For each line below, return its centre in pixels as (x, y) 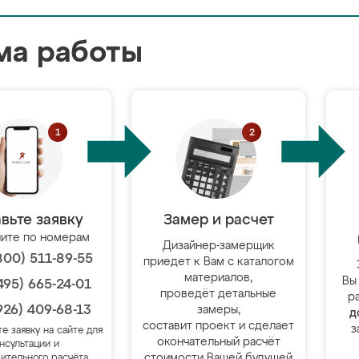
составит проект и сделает (219, 326)
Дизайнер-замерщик (218, 246)
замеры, (218, 310)
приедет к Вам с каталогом (218, 262)
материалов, (219, 278)
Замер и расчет (218, 220)
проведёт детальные (219, 294)
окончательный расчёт (218, 342)
